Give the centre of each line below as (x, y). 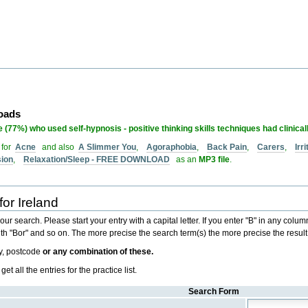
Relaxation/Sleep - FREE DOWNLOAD (97, 159)
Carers (271, 147)
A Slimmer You (108, 147)
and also (57, 147)
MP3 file (214, 159)
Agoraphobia (172, 147)
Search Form (213, 292)
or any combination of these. (98, 252)
